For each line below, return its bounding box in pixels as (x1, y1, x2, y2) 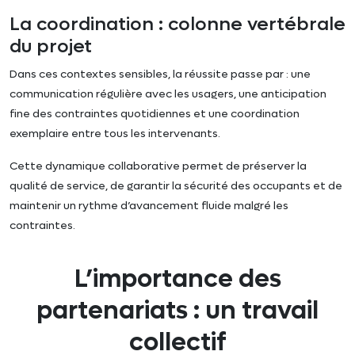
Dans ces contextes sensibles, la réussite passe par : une (10, 66, 311, 82)
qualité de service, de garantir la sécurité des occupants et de (10, 177, 342, 193)
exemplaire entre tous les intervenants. (10, 125, 220, 141)
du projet (10, 33, 92, 59)
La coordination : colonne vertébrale (10, 11, 345, 36)
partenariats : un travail (36, 293, 319, 327)
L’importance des (74, 261, 281, 296)
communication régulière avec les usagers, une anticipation (10, 86, 326, 101)
